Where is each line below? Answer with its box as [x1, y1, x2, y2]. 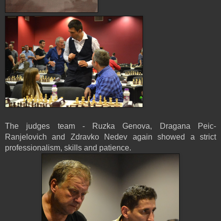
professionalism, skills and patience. [5, 143, 131, 152]
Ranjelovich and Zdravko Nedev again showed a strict [5, 132, 216, 141]
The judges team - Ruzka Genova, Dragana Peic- [5, 121, 216, 130]
